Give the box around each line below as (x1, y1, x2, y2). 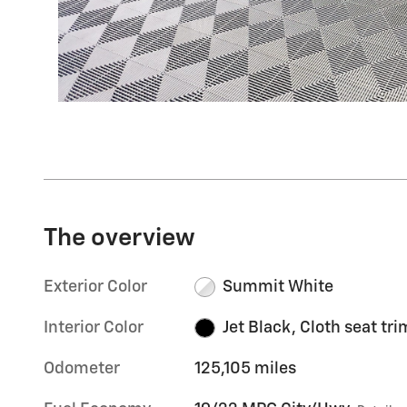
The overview (44, 225, 195, 251)
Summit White (222, 278, 333, 295)
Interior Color (44, 319, 144, 336)
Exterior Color (44, 278, 147, 295)
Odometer (44, 360, 120, 377)
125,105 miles (194, 360, 297, 377)
